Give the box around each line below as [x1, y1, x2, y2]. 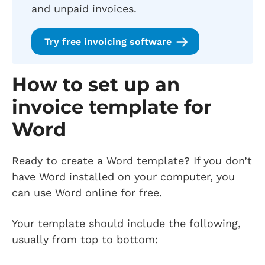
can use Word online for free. [12, 186, 166, 199]
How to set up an [12, 72, 180, 96]
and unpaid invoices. [31, 2, 140, 15]
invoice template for [12, 95, 212, 118]
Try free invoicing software [44, 35, 172, 47]
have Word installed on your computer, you [12, 170, 235, 183]
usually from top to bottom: [12, 232, 161, 245]
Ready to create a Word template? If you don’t [12, 154, 252, 167]
